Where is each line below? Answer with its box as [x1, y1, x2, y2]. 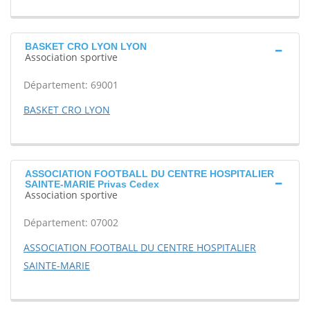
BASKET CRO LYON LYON [25, 41, 147, 52]
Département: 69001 [24, 78, 118, 91]
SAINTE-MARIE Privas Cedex [25, 179, 159, 190]
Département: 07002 [24, 216, 118, 229]
